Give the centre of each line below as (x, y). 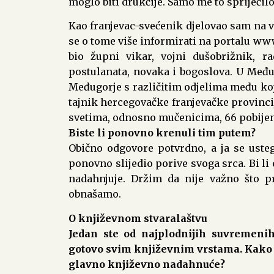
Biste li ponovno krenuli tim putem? (162, 133)
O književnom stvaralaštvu (138, 218)
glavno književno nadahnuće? (147, 264)
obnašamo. (95, 194)
